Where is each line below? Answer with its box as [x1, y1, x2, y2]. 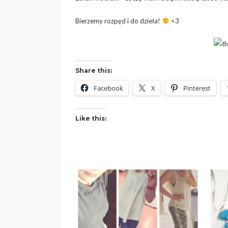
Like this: [75, 115, 106, 122]
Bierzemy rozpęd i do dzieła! [75, 17, 162, 25]
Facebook [94, 83, 123, 93]
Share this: [75, 67, 112, 74]
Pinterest [183, 83, 211, 93]
